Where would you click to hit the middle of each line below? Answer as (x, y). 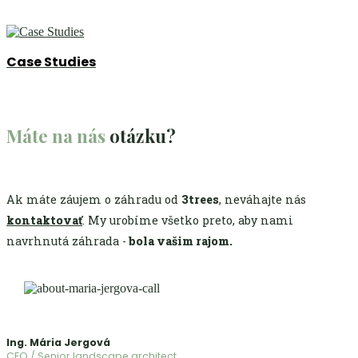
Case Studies (51, 62)
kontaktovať (44, 221)
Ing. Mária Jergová (58, 343)
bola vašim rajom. (179, 241)
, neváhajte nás (263, 200)
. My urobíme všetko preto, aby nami (188, 221)
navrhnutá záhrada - (66, 241)
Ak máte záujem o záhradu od (94, 200)
